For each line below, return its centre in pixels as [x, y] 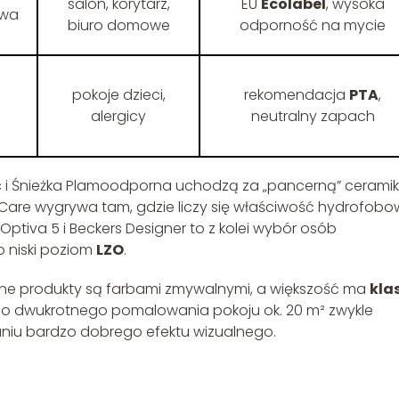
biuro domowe [118, 26]
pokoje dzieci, [118, 95]
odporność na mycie [313, 26]
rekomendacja [297, 95]
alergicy [118, 117]
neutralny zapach [313, 117]
